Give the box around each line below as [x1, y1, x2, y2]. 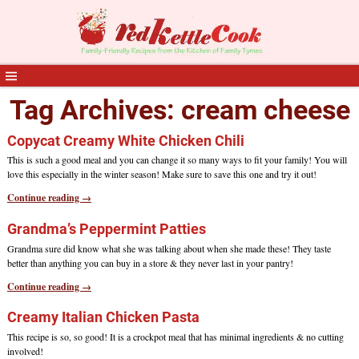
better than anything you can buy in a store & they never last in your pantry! [6, 256, 293, 269]
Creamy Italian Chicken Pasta [6, 309, 200, 326]
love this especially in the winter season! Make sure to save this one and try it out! [6, 167, 317, 181]
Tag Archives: [9, 94, 181, 126]
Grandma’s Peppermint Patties [6, 220, 206, 237]
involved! [6, 344, 43, 357]
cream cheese [180, 94, 350, 126]
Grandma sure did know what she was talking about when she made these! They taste [6, 241, 331, 255]
